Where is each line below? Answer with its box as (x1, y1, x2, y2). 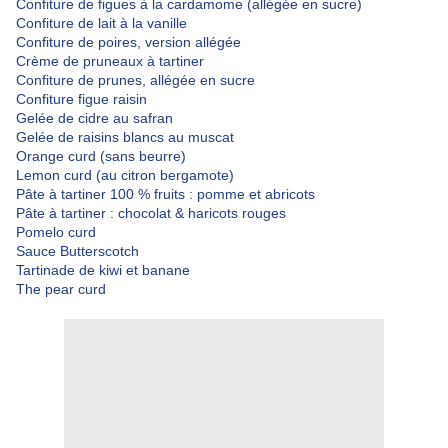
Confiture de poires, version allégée (16, 34, 241, 51)
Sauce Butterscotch (16, 243, 139, 260)
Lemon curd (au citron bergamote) (16, 167, 234, 184)
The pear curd (16, 281, 106, 298)
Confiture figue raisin (16, 91, 147, 108)
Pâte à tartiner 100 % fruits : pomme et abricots (16, 186, 315, 203)
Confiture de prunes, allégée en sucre (16, 72, 255, 89)
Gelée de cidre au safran (16, 110, 173, 127)
